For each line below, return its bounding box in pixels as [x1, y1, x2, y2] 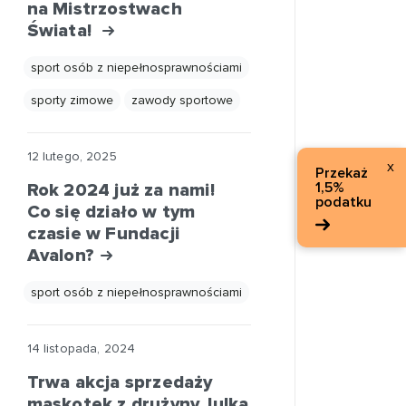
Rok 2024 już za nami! [26, 179, 215, 201]
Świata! [26, 20, 101, 42]
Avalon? [26, 245, 100, 266]
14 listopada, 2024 [26, 341, 136, 356]
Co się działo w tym [26, 201, 196, 223]
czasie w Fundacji [26, 223, 180, 245]
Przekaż [315, 163, 368, 182]
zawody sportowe [130, 92, 233, 108]
